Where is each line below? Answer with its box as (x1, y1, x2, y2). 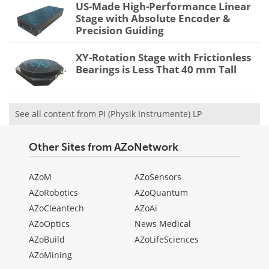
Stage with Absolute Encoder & (76, 11, 231, 25)
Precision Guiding (76, 23, 164, 37)
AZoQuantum (134, 187, 188, 199)
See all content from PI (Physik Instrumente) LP (15, 108, 202, 120)
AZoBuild (29, 234, 65, 246)
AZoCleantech (29, 202, 84, 214)
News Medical (134, 218, 191, 230)
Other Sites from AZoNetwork (29, 141, 178, 154)
